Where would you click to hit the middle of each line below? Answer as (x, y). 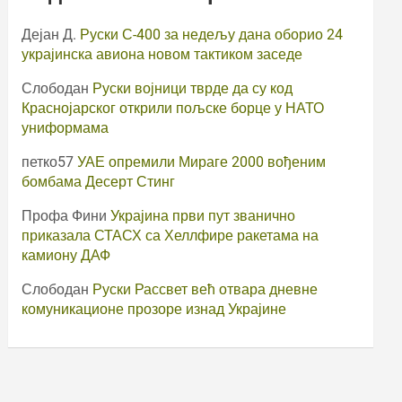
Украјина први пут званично (203, 215)
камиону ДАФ (66, 255)
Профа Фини (65, 215)
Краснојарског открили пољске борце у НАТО (173, 108)
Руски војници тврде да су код (193, 88)
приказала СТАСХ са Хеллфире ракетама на (170, 235)
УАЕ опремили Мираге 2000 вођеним (202, 162)
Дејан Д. (49, 34)
